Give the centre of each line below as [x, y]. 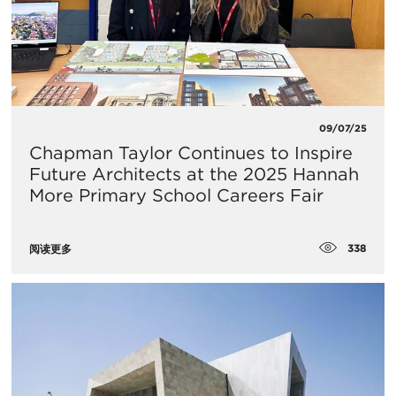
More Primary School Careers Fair [176, 196]
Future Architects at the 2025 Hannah [194, 175]
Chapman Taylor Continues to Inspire [191, 153]
